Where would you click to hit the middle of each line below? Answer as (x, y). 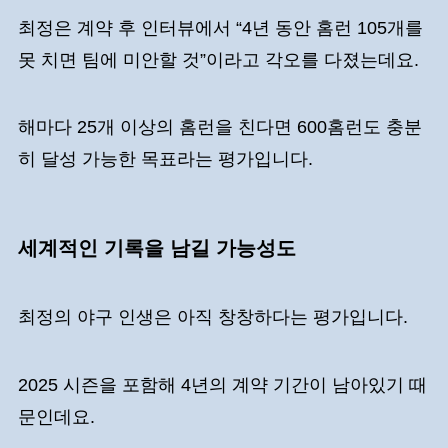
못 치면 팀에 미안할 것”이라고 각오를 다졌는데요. (220, 59)
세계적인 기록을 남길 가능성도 (159, 247)
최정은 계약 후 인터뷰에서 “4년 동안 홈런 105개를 (220, 27)
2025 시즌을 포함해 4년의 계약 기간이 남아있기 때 (222, 384)
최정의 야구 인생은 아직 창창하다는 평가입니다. (215, 316)
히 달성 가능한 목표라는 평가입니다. (167, 159)
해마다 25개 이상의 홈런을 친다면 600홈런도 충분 (219, 127)
